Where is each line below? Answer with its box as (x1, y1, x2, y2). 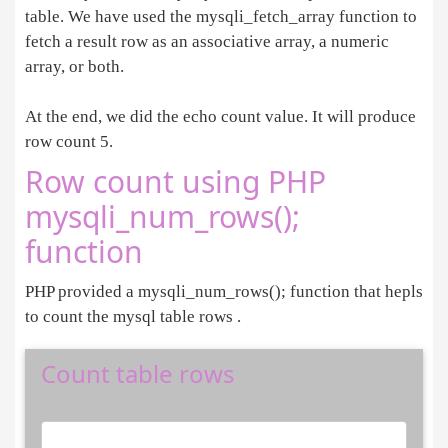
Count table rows (41, 357, 235, 391)
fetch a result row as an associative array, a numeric (25, 32, 389, 52)
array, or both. (25, 57, 124, 77)
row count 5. (25, 132, 113, 152)
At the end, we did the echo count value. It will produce (25, 107, 416, 127)
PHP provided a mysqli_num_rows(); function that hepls (25, 282, 423, 302)
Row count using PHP (25, 161, 326, 203)
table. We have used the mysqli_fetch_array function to (25, 7, 417, 27)
